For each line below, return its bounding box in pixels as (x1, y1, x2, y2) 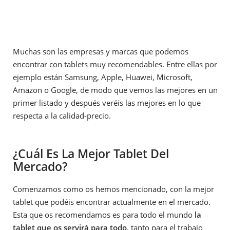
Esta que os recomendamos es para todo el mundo (13, 209, 195, 220)
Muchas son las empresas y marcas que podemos (13, 46, 188, 56)
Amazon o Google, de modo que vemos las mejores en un (13, 85, 218, 95)
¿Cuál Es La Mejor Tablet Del (13, 146, 169, 162)
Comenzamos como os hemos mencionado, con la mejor (13, 184, 214, 195)
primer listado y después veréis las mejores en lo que (13, 98, 201, 108)
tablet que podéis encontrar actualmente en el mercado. (13, 197, 210, 207)
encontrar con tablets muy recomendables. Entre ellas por (13, 59, 217, 69)
